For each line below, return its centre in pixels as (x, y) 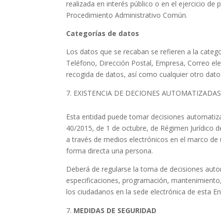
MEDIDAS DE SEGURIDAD (115, 210)
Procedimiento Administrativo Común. (127, 15)
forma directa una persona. (110, 151)
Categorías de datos (103, 33)
